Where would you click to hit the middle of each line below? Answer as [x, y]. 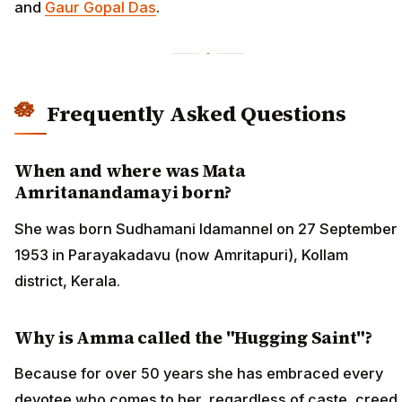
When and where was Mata [130, 171]
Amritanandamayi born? [123, 192]
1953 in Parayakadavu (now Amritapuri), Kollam [181, 254]
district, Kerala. [67, 280]
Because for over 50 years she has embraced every [199, 373]
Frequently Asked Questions [197, 114]
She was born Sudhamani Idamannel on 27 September [206, 228]
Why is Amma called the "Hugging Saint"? [194, 337]
